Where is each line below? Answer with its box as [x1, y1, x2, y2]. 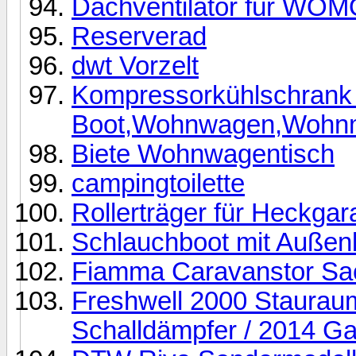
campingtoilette [72, 168, 245, 198]
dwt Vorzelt [72, 51, 199, 80]
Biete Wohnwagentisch [72, 139, 335, 168]
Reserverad [72, 21, 207, 51]
